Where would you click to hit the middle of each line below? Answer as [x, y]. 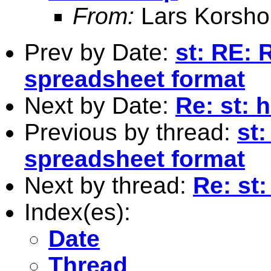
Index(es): [77, 212]
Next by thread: [109, 185]
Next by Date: [100, 105]
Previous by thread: [131, 132]
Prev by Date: [100, 52]
